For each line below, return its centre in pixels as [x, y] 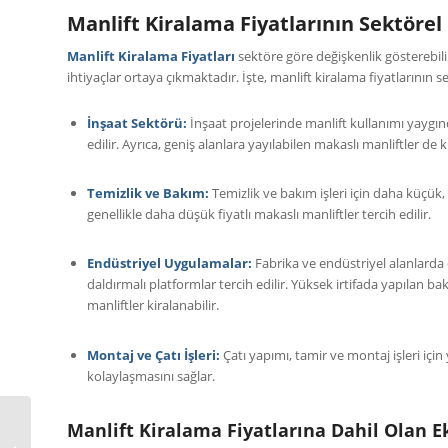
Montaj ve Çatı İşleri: [153, 354]
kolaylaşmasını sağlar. [151, 375]
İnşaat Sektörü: [137, 123]
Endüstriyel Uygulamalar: [169, 263]
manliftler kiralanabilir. [153, 305]
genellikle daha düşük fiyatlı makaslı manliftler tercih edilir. [259, 214]
